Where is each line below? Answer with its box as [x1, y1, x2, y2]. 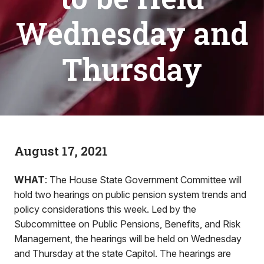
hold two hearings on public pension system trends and [14, 189, 246, 200]
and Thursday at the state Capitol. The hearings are [14, 247, 231, 259]
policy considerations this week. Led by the [14, 203, 196, 215]
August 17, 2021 [14, 143, 108, 159]
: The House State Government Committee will [45, 174, 242, 186]
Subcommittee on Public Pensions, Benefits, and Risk [14, 218, 240, 230]
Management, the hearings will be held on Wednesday [14, 233, 242, 245]
